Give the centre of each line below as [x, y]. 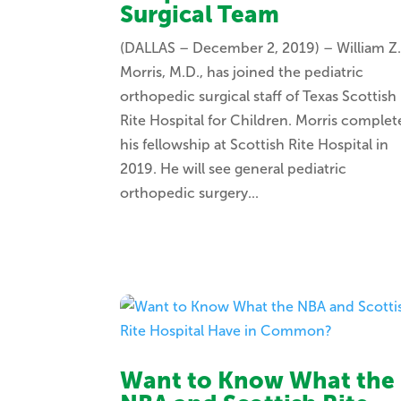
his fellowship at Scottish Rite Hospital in [255, 145]
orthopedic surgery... [190, 193]
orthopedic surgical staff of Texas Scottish [259, 97]
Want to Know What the [258, 381]
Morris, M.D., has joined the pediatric [242, 73]
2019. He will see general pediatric [234, 169]
